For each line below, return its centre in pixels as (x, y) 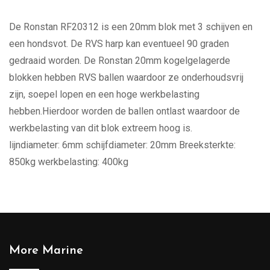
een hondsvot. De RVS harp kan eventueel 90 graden (119, 44)
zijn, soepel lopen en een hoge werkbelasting (104, 94)
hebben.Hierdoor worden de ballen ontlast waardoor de (124, 111)
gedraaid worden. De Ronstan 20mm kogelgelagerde (120, 61)
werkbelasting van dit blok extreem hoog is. (101, 128)
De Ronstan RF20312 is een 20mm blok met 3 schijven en (131, 27)
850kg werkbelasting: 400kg (69, 162)
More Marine (46, 251)
